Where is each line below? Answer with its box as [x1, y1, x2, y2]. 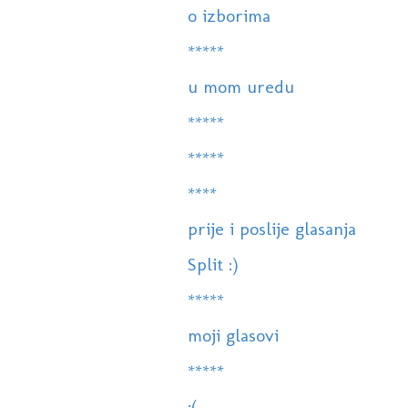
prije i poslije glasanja [187, 218, 356, 240]
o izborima [187, 5, 270, 27]
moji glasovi [187, 324, 279, 347]
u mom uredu [187, 76, 294, 98]
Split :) [187, 253, 239, 276]
